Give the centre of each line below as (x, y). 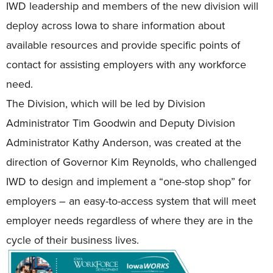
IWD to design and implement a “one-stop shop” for (129, 181)
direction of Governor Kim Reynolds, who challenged (131, 162)
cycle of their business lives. (73, 240)
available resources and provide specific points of (123, 45)
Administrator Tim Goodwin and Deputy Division (121, 123)
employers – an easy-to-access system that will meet (131, 201)
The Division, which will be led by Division (106, 103)
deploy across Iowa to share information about (115, 25)
